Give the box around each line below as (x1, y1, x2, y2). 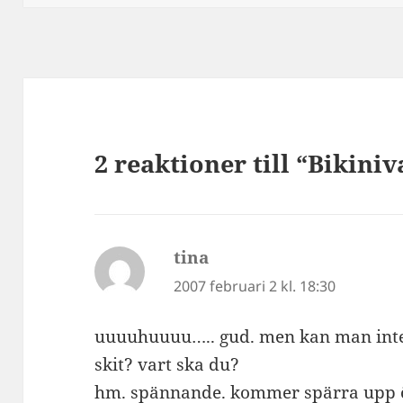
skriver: (209, 245, 273, 269)
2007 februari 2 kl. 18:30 (174, 275, 336, 296)
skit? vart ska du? (94, 353, 240, 377)
